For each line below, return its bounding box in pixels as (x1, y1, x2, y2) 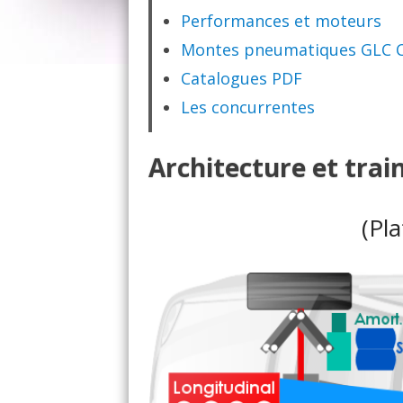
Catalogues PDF (181, 67, 302, 89)
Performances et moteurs (181, 10, 381, 31)
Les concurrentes (181, 96, 315, 118)
